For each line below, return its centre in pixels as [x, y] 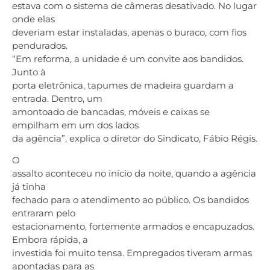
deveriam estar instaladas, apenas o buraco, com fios [129, 32]
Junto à [29, 72]
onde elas [33, 19]
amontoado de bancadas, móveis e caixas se [111, 112]
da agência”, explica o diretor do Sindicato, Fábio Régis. [135, 138]
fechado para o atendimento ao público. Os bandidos [130, 200]
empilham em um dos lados [75, 125]
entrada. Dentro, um [57, 99]
